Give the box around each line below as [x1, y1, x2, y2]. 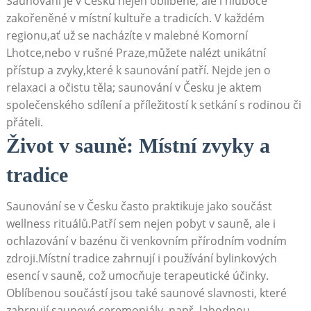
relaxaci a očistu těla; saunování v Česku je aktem [6, 79, 262, 95]
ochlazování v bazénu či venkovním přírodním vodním [6, 233, 287, 249]
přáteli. [6, 114, 43, 130]
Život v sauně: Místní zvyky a [6, 133, 270, 157]
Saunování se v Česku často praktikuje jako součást [6, 198, 272, 214]
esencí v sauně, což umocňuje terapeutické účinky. [6, 267, 269, 283]
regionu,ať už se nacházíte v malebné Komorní [6, 27, 248, 43]
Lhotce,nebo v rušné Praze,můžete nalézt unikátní [6, 44, 266, 60]
